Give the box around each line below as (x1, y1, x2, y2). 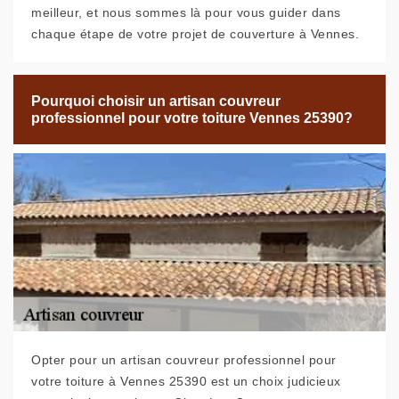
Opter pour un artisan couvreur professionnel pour (31, 353, 337, 368)
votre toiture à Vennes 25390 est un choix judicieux (31, 374, 341, 389)
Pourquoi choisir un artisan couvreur (31, 94, 281, 110)
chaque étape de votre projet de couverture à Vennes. (31, 27, 359, 42)
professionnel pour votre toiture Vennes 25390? (31, 110, 353, 126)
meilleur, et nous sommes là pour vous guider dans (31, 5, 341, 20)
